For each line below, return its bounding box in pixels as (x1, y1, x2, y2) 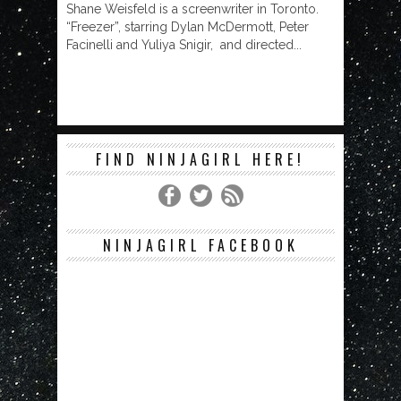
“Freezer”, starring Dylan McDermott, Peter (66, 20, 309, 34)
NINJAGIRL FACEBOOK (102, 235, 299, 256)
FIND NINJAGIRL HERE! (96, 149, 305, 170)
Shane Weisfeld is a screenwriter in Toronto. (66, 2, 319, 16)
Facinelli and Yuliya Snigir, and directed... (66, 38, 302, 52)
